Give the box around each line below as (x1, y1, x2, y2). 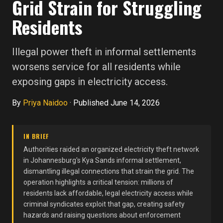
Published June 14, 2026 (73, 98, 160, 108)
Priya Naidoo (23, 98, 68, 108)
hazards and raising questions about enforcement (23, 211, 181, 219)
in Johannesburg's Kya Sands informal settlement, (23, 156, 181, 164)
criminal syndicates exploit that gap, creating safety (23, 200, 185, 208)
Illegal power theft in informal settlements (12, 46, 196, 58)
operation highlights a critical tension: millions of (23, 178, 173, 186)
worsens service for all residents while (12, 61, 181, 73)
